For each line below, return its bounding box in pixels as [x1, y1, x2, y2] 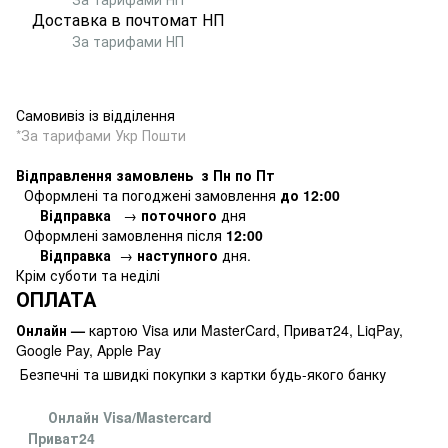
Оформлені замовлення [24, 225, 183, 245]
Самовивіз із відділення [16, 105, 179, 125]
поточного [141, 205, 217, 225]
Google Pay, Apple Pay [16, 340, 161, 360]
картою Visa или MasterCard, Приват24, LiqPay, [89, 320, 403, 340]
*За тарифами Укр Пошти [16, 125, 186, 145]
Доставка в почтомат [32, 8, 198, 31]
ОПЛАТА [16, 284, 96, 313]
